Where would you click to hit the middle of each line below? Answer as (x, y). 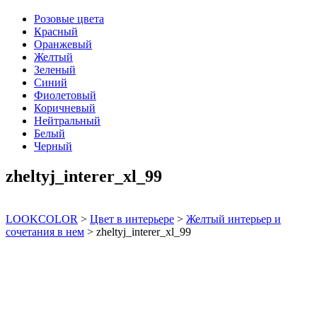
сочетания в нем (45, 231)
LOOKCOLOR (42, 219)
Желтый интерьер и (234, 219)
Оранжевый (63, 44)
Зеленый (55, 70)
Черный (53, 146)
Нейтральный (67, 121)
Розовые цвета (69, 19)
